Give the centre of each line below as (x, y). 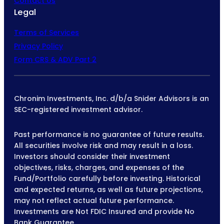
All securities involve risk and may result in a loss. (103, 145)
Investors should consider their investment (92, 156)
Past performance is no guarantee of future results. (109, 134)
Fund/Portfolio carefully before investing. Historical (107, 178)
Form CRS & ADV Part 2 (55, 59)
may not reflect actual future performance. (94, 200)
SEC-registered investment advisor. (78, 109)
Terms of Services (46, 32)
